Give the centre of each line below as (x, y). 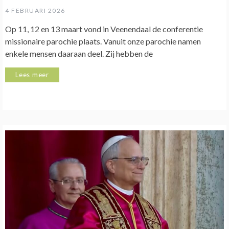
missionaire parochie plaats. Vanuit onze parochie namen (103, 41)
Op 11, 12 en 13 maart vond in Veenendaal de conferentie (104, 29)
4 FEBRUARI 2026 (35, 11)
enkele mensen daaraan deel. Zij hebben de (79, 54)
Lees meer (32, 75)
